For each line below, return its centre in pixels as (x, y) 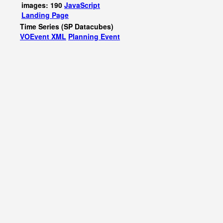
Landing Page (45, 15)
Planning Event (94, 36)
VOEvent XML (43, 36)
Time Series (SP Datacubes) (67, 26)
